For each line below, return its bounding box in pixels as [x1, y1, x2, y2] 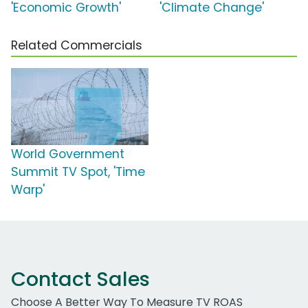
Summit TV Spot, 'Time [11, 163, 145, 180]
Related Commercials [11, 36, 142, 54]
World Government [11, 145, 124, 162]
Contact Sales [11, 265, 150, 293]
